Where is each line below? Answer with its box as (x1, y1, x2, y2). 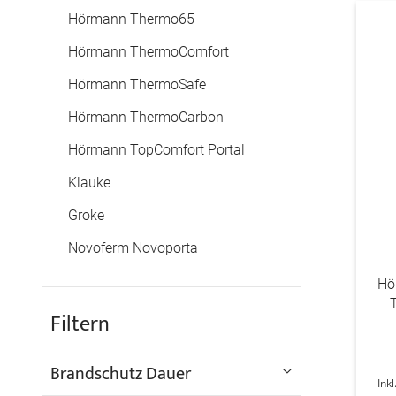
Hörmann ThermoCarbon (68, 109, 224, 126)
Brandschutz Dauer (50, 359, 191, 389)
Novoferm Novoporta (68, 240, 198, 256)
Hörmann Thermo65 (68, 11, 194, 27)
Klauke (68, 174, 110, 191)
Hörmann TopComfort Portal (68, 141, 245, 158)
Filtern (50, 307, 110, 342)
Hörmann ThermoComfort (68, 43, 229, 60)
